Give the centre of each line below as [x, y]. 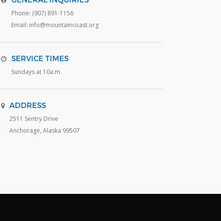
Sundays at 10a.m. [36, 72]
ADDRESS [27, 105]
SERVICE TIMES [40, 58]
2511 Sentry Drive [34, 119]
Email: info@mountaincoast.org [55, 25]
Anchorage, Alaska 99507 [44, 131]
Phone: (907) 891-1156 [42, 13]
